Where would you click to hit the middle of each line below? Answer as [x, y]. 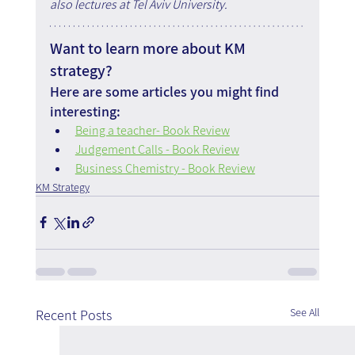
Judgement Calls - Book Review [157, 149]
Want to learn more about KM [149, 48]
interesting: [85, 111]
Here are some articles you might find [166, 91]
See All [305, 312]
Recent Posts [73, 315]
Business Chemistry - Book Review [165, 168]
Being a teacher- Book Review [152, 130]
